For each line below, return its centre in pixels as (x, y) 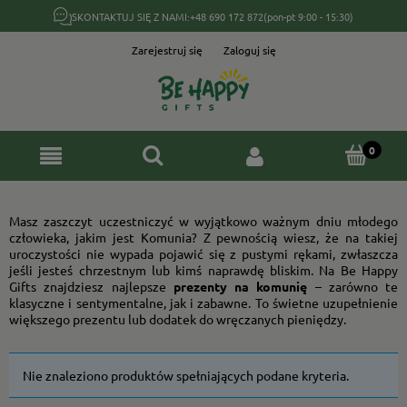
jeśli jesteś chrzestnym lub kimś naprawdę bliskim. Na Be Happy (203, 270)
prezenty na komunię (244, 286)
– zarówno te (356, 286)
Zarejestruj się (167, 50)
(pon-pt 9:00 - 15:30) (308, 16)
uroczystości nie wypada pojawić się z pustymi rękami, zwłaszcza (203, 253)
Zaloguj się (249, 50)
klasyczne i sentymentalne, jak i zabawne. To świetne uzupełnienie (203, 303)
